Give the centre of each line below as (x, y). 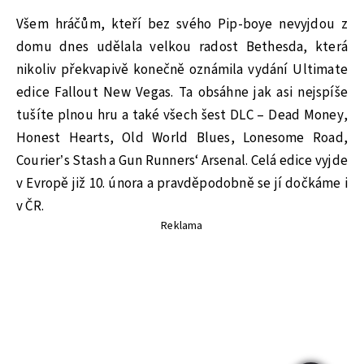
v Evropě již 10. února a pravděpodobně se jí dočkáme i (182, 183)
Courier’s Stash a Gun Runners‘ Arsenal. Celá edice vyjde (182, 160)
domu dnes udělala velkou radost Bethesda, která (182, 47)
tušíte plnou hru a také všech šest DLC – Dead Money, (182, 115)
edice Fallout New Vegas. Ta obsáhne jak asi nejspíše (182, 92)
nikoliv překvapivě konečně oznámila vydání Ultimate (182, 69)
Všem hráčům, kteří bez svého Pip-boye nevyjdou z (182, 24)
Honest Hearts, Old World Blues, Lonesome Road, (182, 138)
